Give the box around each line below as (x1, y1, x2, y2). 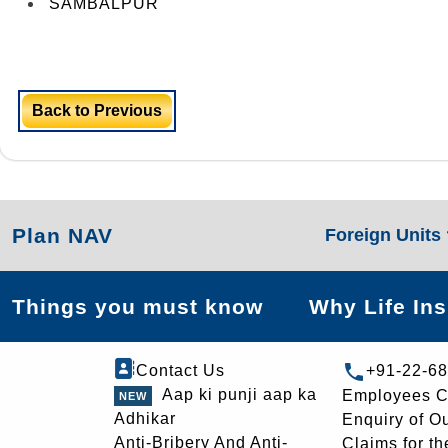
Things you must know (12, 295, 263, 318)
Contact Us (136, 362, 225, 379)
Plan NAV (12, 224, 113, 247)
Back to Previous (32, 102, 162, 119)
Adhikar (114, 410, 176, 427)
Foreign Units (324, 225, 446, 245)
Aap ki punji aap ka (162, 386, 317, 403)
